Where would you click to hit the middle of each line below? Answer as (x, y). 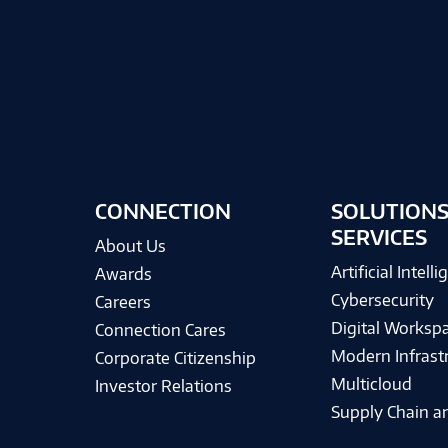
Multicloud (371, 384)
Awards (123, 274)
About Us (130, 246)
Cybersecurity (382, 300)
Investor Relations (163, 386)
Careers (122, 302)
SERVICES (379, 237)
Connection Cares (160, 330)
